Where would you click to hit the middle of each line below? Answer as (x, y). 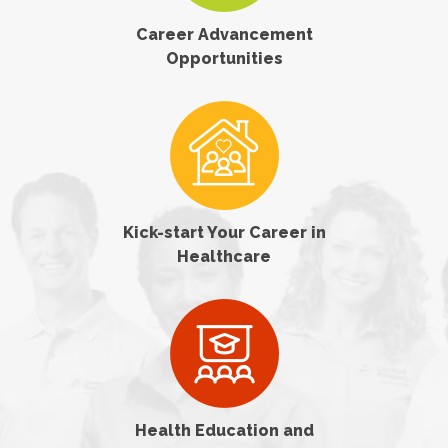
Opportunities (224, 58)
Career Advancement (224, 34)
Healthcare (224, 256)
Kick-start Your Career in (224, 232)
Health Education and (224, 430)
